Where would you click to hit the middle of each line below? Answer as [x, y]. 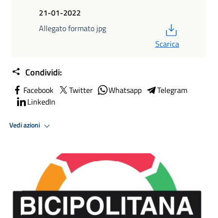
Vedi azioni [25, 125]
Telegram [172, 90]
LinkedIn [41, 101]
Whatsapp [125, 90]
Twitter [81, 90]
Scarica [167, 44]
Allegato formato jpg [73, 28]
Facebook [38, 90]
